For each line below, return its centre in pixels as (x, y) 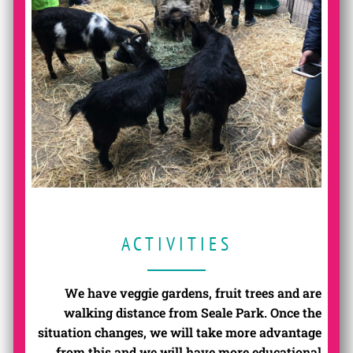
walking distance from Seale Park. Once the (193, 313)
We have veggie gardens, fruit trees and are (193, 293)
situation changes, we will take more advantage (180, 333)
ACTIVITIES (176, 244)
